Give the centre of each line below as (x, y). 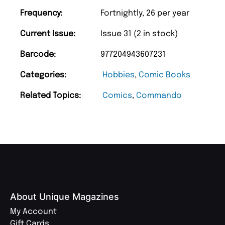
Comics (117, 95)
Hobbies (119, 75)
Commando (159, 95)
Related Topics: (50, 95)
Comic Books (164, 75)
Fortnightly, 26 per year (145, 13)
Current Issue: (48, 34)
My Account (33, 211)
